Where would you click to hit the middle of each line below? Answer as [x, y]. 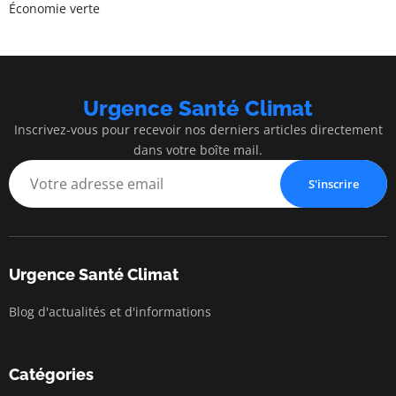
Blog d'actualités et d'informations [110, 311]
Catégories [51, 374]
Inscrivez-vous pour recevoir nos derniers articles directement [198, 129]
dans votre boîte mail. [198, 149]
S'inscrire [334, 183]
